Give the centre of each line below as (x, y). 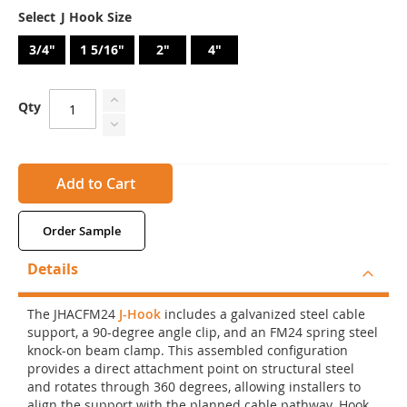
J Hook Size (96, 16)
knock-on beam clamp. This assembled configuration (188, 351)
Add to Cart (95, 183)
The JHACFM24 (73, 314)
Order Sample (82, 230)
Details (53, 269)
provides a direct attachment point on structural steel (191, 369)
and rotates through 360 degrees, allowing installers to (194, 387)
